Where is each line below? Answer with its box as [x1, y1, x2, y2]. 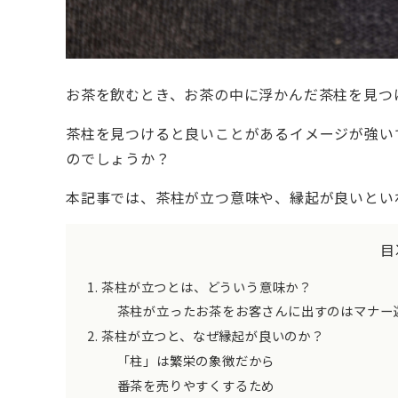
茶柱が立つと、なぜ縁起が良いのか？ [101, 326, 324, 346]
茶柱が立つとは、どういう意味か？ [101, 276, 313, 296]
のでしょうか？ [66, 147, 171, 170]
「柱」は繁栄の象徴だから [116, 351, 275, 370]
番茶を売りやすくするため [116, 376, 275, 395]
